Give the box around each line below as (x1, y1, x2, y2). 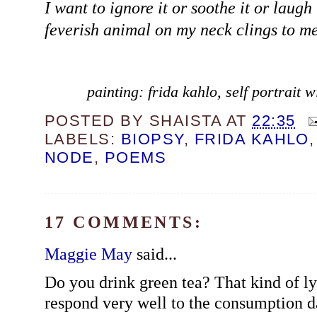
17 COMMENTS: (44, 212, 203, 231)
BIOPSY (120, 129, 184, 148)
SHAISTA (149, 111, 222, 129)
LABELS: (44, 129, 121, 148)
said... (132, 243, 177, 263)
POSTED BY (44, 111, 149, 129)
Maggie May (44, 243, 132, 263)
